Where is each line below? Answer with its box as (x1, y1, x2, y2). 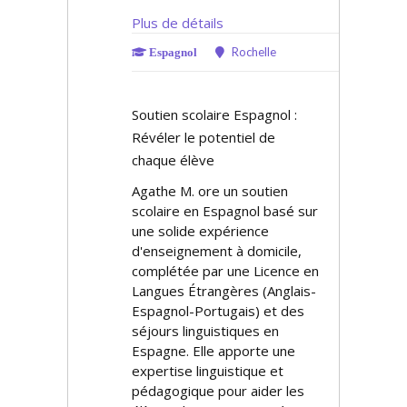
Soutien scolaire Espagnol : (132, 105, 297, 124)
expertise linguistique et (132, 362, 283, 380)
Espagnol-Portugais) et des (132, 302, 304, 320)
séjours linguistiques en (132, 322, 279, 340)
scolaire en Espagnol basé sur (132, 202, 318, 220)
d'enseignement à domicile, (132, 242, 302, 260)
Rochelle (229, 45, 276, 59)
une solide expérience (132, 222, 269, 240)
